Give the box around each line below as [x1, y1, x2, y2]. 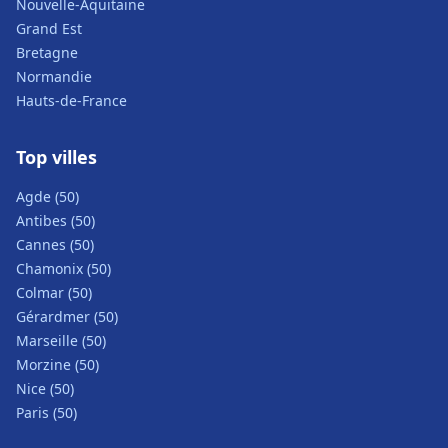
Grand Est [16, 19, 82, 38]
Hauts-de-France [16, 91, 127, 110]
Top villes [16, 145, 97, 169]
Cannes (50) [16, 235, 94, 254]
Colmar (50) [16, 283, 92, 302]
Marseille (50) [16, 331, 106, 350]
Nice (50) [16, 379, 74, 398]
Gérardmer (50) [16, 307, 118, 326]
